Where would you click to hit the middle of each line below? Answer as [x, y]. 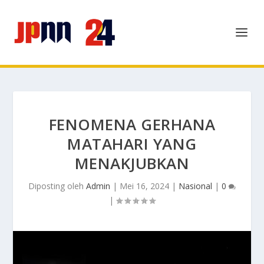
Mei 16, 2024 [144, 186]
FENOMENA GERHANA [132, 124]
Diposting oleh [57, 186]
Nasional [195, 186]
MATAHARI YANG [132, 144]
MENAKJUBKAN [132, 163]
